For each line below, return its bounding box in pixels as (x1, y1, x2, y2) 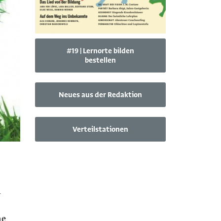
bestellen (85, 55, 116, 66)
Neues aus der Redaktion (59, 90, 142, 100)
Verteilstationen (73, 124, 128, 135)
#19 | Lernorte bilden (67, 46, 134, 56)
